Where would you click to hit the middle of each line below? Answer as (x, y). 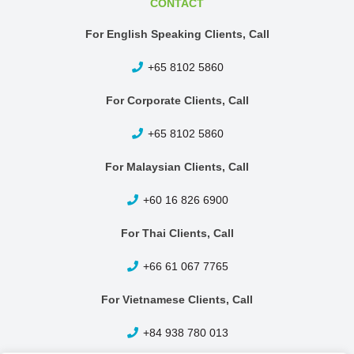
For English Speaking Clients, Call (177, 34)
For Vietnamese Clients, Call (177, 299)
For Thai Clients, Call (177, 233)
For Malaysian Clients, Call (177, 167)
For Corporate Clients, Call (177, 100)
